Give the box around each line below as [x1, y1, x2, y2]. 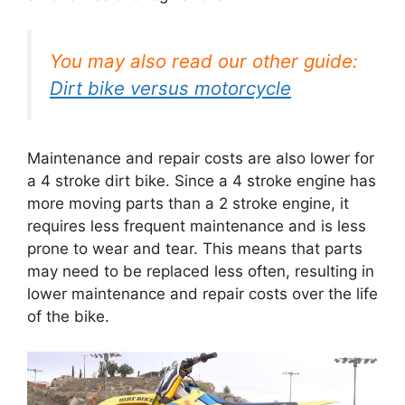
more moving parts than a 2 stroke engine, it [27, 194, 349, 213]
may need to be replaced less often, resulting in [27, 262, 374, 281]
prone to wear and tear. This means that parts [27, 240, 363, 259]
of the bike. [27, 307, 109, 326]
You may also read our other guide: [50, 49, 358, 72]
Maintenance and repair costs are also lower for [27, 149, 374, 168]
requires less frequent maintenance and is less [27, 217, 366, 236]
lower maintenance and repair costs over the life [27, 285, 378, 304]
